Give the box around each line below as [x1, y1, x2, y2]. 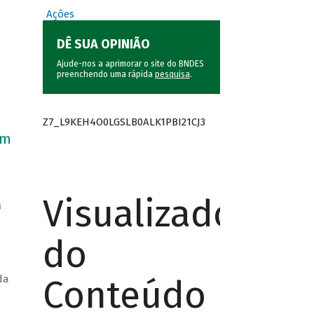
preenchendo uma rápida [56, 69, 155, 80]
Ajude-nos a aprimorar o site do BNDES [56, 59, 204, 69]
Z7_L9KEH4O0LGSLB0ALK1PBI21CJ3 [42, 115, 205, 128]
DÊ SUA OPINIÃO [56, 36, 150, 53]
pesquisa [154, 69, 190, 80]
